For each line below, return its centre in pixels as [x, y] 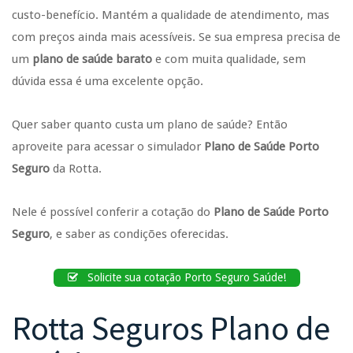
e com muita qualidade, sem [229, 59]
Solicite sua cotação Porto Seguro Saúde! [185, 277]
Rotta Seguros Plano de [171, 328]
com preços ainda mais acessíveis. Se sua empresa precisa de [176, 37]
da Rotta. [77, 169]
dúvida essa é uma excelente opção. [108, 81]
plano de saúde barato [92, 59]
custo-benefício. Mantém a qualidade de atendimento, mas [171, 15]
